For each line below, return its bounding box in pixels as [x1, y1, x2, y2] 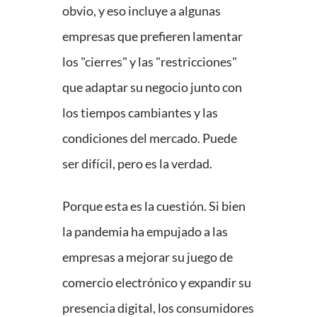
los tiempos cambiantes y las [62, 105, 218, 121]
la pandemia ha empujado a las [62, 224, 228, 240]
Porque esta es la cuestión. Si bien [62, 198, 246, 214]
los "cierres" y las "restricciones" [62, 54, 237, 70]
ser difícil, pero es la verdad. [62, 156, 212, 172]
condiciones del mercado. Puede [62, 130, 237, 146]
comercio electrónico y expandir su [62, 275, 251, 291]
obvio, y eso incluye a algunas [62, 3, 221, 19]
